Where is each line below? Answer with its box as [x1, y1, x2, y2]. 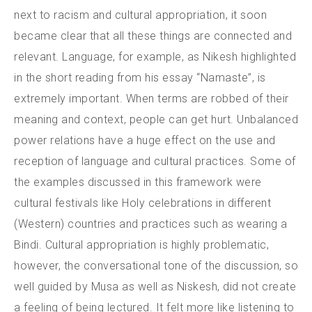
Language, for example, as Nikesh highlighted [62, 50, 296, 63]
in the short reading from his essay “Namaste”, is [14, 71, 266, 84]
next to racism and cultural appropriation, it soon [14, 8, 267, 22]
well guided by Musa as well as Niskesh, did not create [14, 280, 296, 293]
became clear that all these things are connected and [14, 29, 292, 42]
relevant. [14, 50, 62, 63]
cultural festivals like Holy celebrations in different [14, 196, 271, 210]
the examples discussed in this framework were [14, 175, 262, 189]
